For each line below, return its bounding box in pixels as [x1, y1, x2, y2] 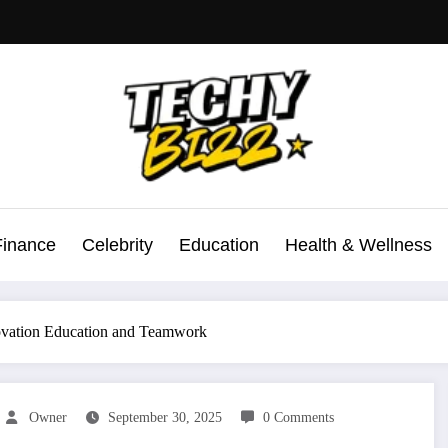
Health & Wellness [285, 235, 432, 256]
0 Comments [263, 410, 334, 426]
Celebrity [82, 235, 153, 256]
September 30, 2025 [108, 410, 222, 426]
